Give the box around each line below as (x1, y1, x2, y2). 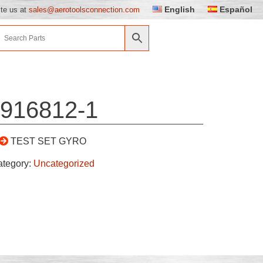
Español (220, 5, 253, 14)
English (164, 5, 195, 14)
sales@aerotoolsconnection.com (29, 5, 140, 14)
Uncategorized (33, 158, 95, 168)
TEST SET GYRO (10, 136, 86, 146)
